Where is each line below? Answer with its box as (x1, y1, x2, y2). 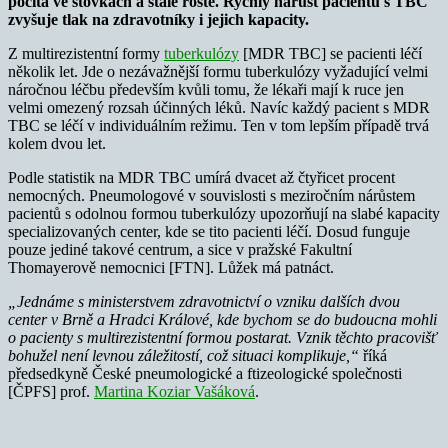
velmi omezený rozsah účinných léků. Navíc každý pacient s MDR (8, 98, 430, 116)
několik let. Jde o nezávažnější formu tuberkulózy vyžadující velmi (8, 62, 428, 80)
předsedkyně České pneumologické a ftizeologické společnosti (8, 364, 402, 382)
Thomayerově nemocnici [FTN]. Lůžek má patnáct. (8, 258, 334, 276)
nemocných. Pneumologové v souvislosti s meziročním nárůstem (8, 186, 415, 204)
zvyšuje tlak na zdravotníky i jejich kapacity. (8, 10, 309, 28)
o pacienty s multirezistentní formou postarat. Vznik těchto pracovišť (8, 328, 437, 346)
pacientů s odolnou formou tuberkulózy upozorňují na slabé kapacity (8, 204, 440, 222)
